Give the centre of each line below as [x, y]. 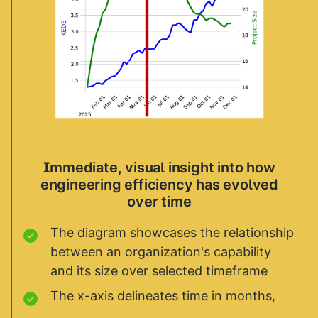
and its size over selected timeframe [159, 270]
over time [159, 201]
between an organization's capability [161, 251]
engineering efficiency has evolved [159, 184]
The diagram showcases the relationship [172, 232]
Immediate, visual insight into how [159, 167]
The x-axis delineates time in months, [163, 295]
